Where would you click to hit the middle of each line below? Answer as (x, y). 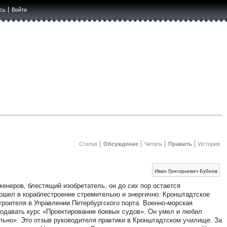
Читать (153, 144)
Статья (88, 144)
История (209, 144)
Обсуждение (121, 144)
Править (180, 144)
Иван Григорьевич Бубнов (186, 171)
